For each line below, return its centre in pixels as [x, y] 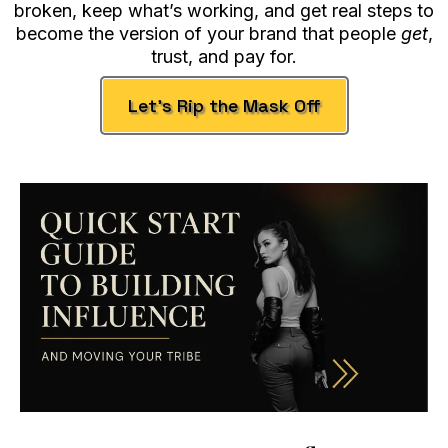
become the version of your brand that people [208, 33]
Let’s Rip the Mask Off [224, 105]
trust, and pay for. [224, 56]
